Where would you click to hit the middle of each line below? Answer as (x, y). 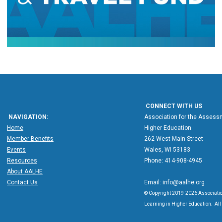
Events (16, 150)
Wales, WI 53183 (167, 150)
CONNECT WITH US (173, 106)
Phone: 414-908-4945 (173, 161)
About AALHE (25, 172)
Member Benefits (30, 139)
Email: (153, 183)
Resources (22, 161)
